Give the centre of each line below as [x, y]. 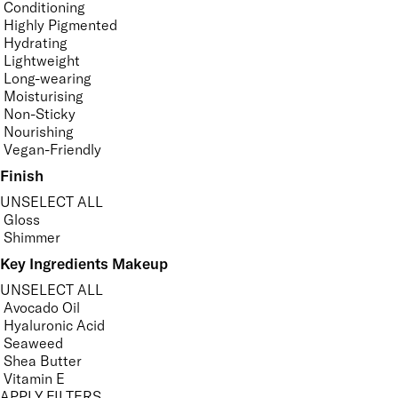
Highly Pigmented [60, 25]
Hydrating [36, 43]
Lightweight [42, 61]
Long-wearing [48, 79]
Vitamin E [34, 379]
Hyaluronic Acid [54, 326]
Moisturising [44, 96]
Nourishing [39, 132]
